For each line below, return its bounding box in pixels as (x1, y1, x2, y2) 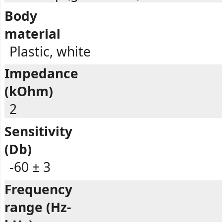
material (4, 24, 60, 43)
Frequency (4, 180, 72, 198)
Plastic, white (9, 42, 91, 60)
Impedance (4, 64, 78, 83)
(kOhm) (4, 82, 53, 101)
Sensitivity (4, 122, 72, 141)
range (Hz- (4, 198, 71, 216)
